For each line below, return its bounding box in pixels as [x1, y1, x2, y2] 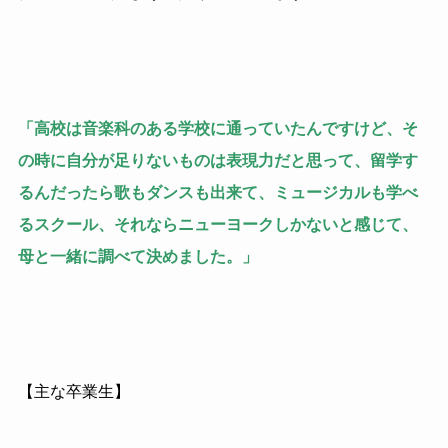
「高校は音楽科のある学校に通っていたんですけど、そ [17, 119, 418, 137]
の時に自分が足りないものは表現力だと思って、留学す [17, 151, 418, 169]
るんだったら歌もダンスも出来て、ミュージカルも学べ [17, 183, 418, 201]
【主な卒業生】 [17, 383, 130, 401]
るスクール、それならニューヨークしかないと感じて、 [17, 215, 418, 233]
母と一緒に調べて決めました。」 [17, 247, 258, 265]
